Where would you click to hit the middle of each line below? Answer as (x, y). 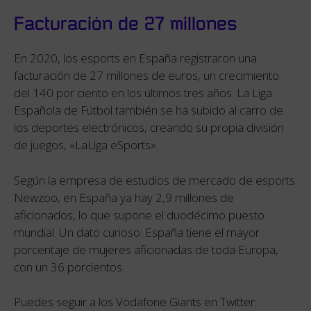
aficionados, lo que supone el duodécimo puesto (139, 215)
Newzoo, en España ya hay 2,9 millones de (124, 197)
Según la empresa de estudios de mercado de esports (154, 180)
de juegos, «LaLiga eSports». (86, 145)
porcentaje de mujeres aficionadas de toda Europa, (146, 249)
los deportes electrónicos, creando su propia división (149, 128)
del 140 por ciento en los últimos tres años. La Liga (143, 93)
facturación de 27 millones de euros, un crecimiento (146, 76)
